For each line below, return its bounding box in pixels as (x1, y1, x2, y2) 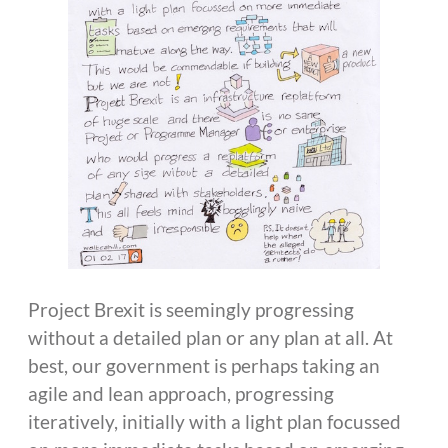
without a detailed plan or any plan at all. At (28, 325, 393, 349)
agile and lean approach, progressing (28, 381, 334, 405)
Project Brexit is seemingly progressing (28, 297, 354, 321)
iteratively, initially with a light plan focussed (28, 409, 401, 433)
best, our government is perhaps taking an (28, 353, 380, 377)
